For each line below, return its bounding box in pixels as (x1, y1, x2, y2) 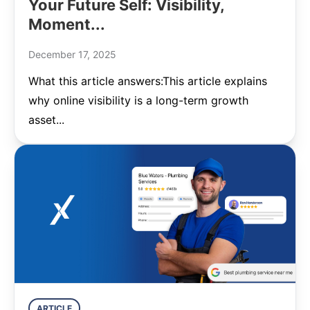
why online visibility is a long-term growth (28, 93, 248, 107)
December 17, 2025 (28, 48, 116, 60)
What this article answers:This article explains (28, 74, 267, 88)
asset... (28, 113, 64, 127)
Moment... (28, 15, 105, 33)
